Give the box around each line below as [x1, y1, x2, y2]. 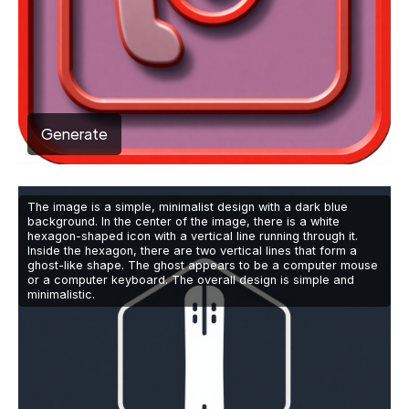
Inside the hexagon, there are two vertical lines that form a [27, 244, 357, 258]
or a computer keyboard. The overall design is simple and [27, 273, 354, 288]
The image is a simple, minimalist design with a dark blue [27, 200, 348, 215]
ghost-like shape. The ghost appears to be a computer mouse [27, 258, 378, 273]
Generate [41, 124, 108, 144]
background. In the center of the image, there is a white [27, 215, 340, 229]
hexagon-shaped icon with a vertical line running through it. [27, 229, 358, 244]
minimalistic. [27, 288, 95, 302]
